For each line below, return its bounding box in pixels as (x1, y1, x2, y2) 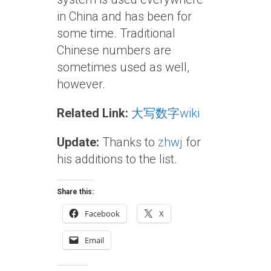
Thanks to (99, 135, 158, 150)
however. (57, 77, 105, 92)
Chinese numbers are (57, 43, 171, 58)
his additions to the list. (57, 152, 177, 167)
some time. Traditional (57, 26, 175, 41)
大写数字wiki (131, 106, 200, 121)
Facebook (85, 208, 120, 220)
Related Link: (57, 106, 128, 121)
